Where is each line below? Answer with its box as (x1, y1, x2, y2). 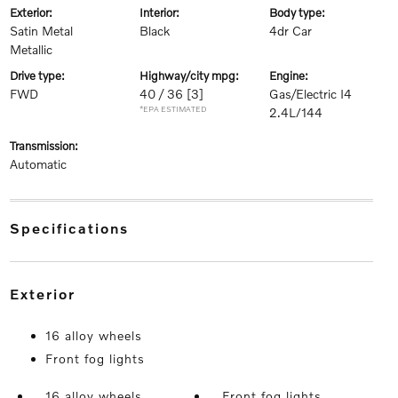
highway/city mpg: (147, 68, 239, 84)
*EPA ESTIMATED (139, 104, 207, 115)
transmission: (14, 139, 78, 154)
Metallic (9, 42, 52, 58)
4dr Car (269, 23, 313, 39)
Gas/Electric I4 (269, 86, 353, 102)
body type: (277, 5, 326, 20)
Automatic (9, 156, 67, 172)
